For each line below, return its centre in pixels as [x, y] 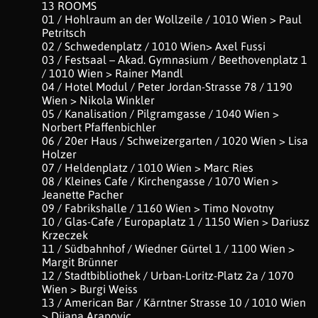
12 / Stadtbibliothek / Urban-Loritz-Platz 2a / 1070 [168, 275]
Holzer [59, 154]
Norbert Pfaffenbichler [99, 127]
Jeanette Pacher [83, 194]
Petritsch [64, 33]
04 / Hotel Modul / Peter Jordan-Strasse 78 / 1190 [167, 87]
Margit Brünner [80, 262]
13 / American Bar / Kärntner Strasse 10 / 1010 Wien [174, 302]
